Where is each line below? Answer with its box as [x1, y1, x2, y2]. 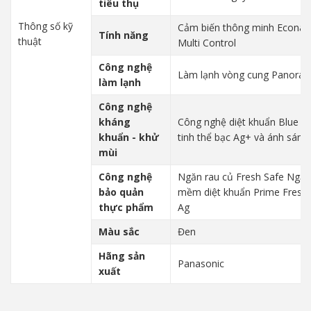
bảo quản [99, 185, 144, 199]
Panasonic [178, 257, 224, 270]
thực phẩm [99, 201, 153, 214]
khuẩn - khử [99, 131, 159, 144]
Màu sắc [99, 225, 140, 238]
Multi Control [178, 36, 236, 49]
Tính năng [99, 28, 149, 42]
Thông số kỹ [18, 19, 73, 33]
